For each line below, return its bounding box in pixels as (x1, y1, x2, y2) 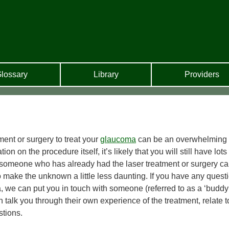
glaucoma (100, 135, 136, 144)
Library (93, 70, 119, 79)
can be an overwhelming (136, 135, 227, 144)
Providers (184, 70, 219, 79)
